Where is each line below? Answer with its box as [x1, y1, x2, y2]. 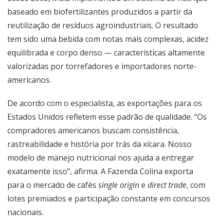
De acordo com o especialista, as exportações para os [7, 98, 202, 109]
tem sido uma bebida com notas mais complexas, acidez [7, 34, 209, 45]
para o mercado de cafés [7, 180, 98, 191]
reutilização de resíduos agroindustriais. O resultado [7, 20, 198, 31]
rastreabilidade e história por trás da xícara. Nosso [7, 139, 192, 150]
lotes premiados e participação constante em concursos [7, 193, 210, 204]
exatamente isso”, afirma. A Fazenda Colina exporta [7, 166, 193, 177]
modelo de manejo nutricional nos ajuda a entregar [7, 152, 194, 163]
